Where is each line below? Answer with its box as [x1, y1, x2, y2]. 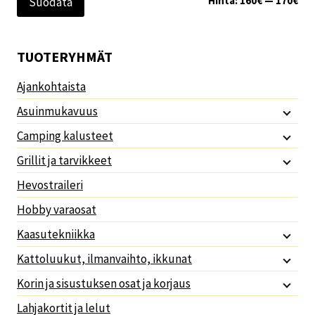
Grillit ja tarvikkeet [17, 153, 112, 169]
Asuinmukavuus [17, 103, 98, 120]
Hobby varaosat [17, 202, 96, 218]
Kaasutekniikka [17, 226, 95, 243]
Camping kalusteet [17, 128, 113, 144]
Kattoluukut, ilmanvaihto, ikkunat [17, 251, 192, 267]
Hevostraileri [17, 177, 83, 193]
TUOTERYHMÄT [17, 48, 112, 66]
